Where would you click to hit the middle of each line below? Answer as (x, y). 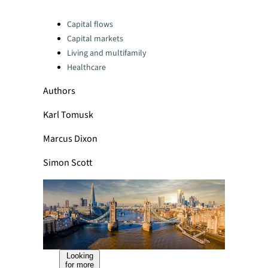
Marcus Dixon (70, 139)
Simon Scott (68, 163)
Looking (80, 255)
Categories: (66, 21)
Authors (59, 91)
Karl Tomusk (68, 115)
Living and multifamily (107, 53)
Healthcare (86, 68)
